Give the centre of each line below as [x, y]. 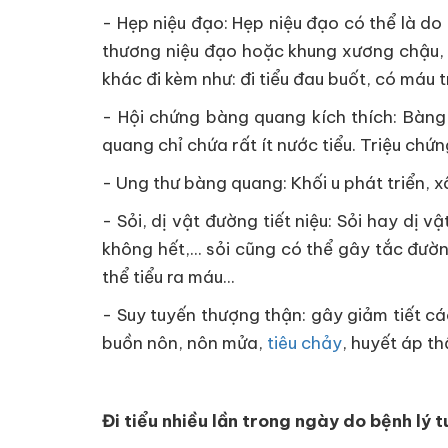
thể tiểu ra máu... [168, 277]
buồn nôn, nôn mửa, [184, 343]
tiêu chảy [304, 343]
